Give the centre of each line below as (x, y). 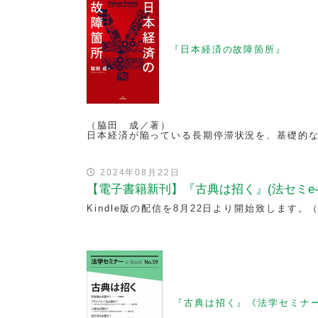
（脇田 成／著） (129, 125)
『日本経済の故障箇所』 (228, 50)
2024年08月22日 (138, 172)
